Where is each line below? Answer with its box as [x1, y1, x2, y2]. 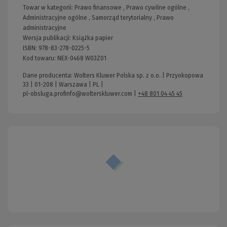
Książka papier [72, 34, 113, 42]
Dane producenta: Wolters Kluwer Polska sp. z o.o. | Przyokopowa [23, 72, 203, 80]
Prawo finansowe [74, 4, 122, 12]
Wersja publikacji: [23, 34, 72, 42]
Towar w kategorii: [23, 4, 74, 12]
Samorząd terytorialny [92, 14, 152, 22]
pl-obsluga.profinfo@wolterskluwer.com [23, 90, 132, 98]
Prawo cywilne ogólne [126, 4, 186, 12]
